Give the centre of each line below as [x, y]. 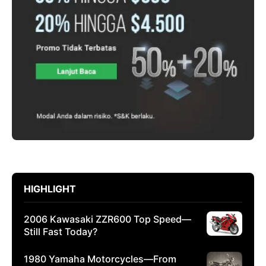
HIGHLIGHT [50, 189]
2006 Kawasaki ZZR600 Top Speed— [107, 219]
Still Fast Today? [61, 232]
